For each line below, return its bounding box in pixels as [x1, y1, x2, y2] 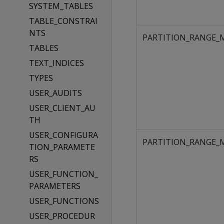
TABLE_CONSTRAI [28, 15, 97, 26]
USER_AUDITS [28, 87, 82, 98]
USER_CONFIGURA [28, 129, 98, 140]
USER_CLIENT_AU [28, 102, 95, 113]
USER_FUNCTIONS [28, 195, 99, 206]
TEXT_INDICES [28, 57, 84, 68]
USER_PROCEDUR [28, 210, 95, 221]
